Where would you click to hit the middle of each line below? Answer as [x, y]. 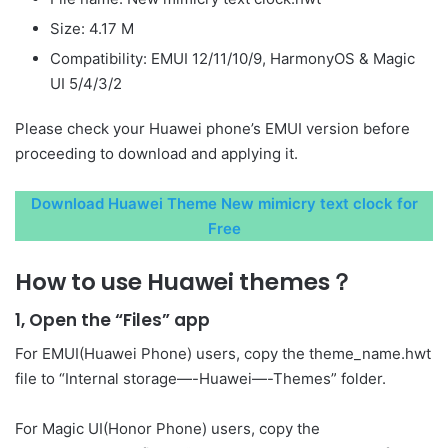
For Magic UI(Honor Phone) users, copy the [167, 428]
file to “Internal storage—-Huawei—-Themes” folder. [200, 378]
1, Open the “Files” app [112, 320]
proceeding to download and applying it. [156, 153]
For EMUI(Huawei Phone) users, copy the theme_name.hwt [223, 353]
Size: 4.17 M [92, 28]
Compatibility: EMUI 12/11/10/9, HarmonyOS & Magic [232, 58]
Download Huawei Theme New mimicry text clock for [224, 203]
